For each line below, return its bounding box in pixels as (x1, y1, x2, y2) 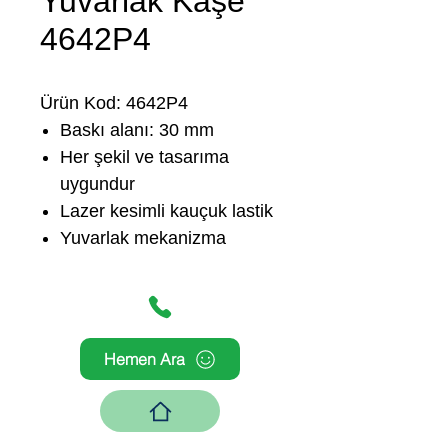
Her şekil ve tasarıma (60, 147, 229, 167)
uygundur (60, 174, 135, 194)
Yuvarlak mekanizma (60, 228, 226, 248)
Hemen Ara (103, 349, 185, 369)
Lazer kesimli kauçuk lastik (60, 201, 273, 221)
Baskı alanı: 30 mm (60, 120, 214, 140)
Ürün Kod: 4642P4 (40, 93, 188, 113)
